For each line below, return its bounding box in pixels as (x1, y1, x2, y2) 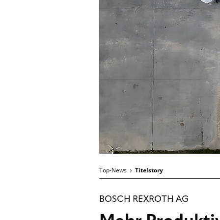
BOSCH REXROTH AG (99, 195, 189, 204)
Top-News (99, 166, 128, 174)
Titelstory (135, 166, 163, 174)
